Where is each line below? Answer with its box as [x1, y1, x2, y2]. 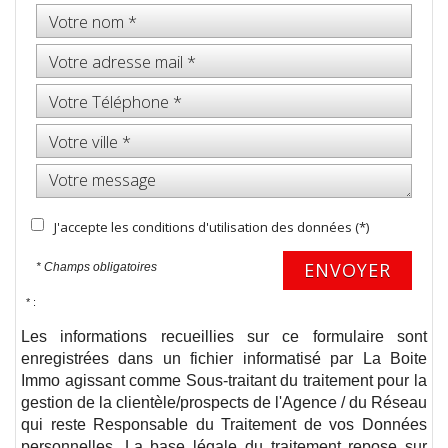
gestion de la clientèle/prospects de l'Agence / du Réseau [21, 393, 427, 412]
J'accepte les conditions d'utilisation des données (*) [54, 218, 369, 237]
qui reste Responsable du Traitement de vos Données [21, 415, 427, 434]
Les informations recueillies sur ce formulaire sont [21, 327, 427, 346]
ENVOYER [304, 258, 391, 283]
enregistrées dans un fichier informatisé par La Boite [21, 349, 427, 368]
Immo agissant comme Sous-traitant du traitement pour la [21, 371, 427, 390]
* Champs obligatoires [36, 260, 157, 275]
